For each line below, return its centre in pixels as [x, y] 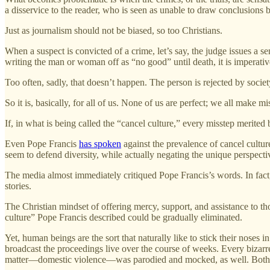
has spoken [100, 143]
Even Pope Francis [42, 143]
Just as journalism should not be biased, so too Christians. [114, 30]
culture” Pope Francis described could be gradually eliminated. [124, 217]
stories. [18, 186]
